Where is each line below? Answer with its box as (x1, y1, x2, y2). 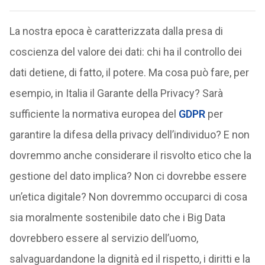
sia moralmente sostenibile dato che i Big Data (9, 211, 225, 224)
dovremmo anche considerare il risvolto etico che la (9, 149, 251, 161)
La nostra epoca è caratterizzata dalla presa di (9, 25, 223, 37)
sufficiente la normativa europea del (9, 108, 179, 120)
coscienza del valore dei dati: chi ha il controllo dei (9, 46, 242, 58)
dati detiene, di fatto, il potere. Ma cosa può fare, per (9, 66, 249, 79)
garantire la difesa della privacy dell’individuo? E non (9, 128, 250, 141)
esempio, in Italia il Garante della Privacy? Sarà (9, 87, 223, 99)
